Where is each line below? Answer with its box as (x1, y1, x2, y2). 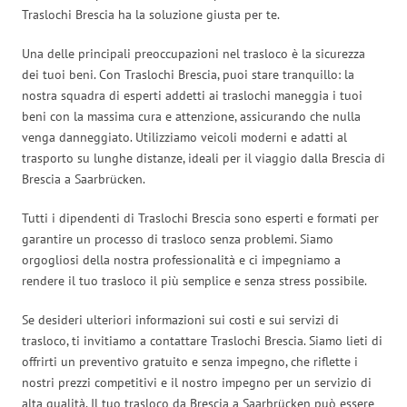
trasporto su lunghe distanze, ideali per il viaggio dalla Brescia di (22, 149, 385, 166)
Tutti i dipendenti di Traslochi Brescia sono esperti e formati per (22, 209, 379, 226)
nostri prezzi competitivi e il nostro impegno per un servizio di (22, 373, 372, 391)
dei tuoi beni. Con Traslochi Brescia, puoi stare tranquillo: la (22, 65, 354, 83)
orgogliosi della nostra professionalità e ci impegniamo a (22, 251, 341, 268)
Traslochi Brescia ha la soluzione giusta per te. (22, 5, 280, 23)
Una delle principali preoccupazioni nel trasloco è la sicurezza (22, 45, 365, 62)
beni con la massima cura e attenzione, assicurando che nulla (22, 107, 361, 124)
